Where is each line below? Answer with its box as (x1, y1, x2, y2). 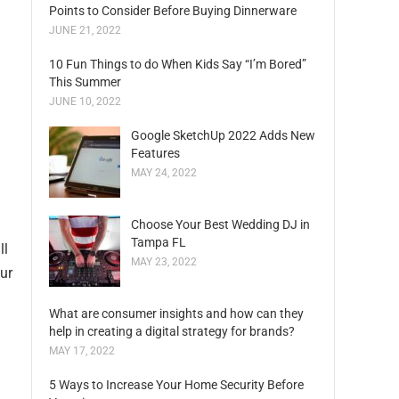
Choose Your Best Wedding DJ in (131, 217, 310, 232)
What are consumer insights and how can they (49, 306, 304, 321)
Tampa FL (131, 235, 186, 249)
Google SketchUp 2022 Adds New (131, 128, 315, 142)
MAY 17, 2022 (49, 345, 115, 357)
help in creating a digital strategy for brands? (49, 324, 295, 338)
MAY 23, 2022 (131, 256, 197, 268)
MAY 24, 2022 (131, 167, 197, 179)
